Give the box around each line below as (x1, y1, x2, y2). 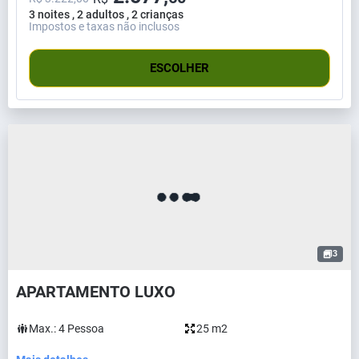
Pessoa (67, 321, 104, 335)
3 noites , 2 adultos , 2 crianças (29, 7, 184, 21)
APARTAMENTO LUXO (16, 281, 175, 301)
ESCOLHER (150, 60, 209, 75)
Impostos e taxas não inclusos (29, 19, 179, 33)
